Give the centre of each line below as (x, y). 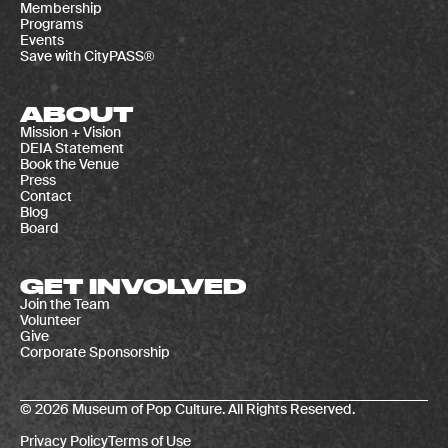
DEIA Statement (72, 147)
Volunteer (50, 319)
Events (42, 39)
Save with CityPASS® (87, 55)
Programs (51, 23)
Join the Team (65, 303)
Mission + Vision (70, 131)
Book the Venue (69, 163)
